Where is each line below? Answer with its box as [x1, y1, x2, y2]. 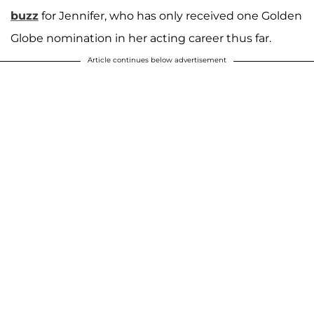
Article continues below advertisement [88, 55, 226, 64]
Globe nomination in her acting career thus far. [11, 31, 271, 45]
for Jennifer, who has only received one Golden [39, 8, 302, 22]
